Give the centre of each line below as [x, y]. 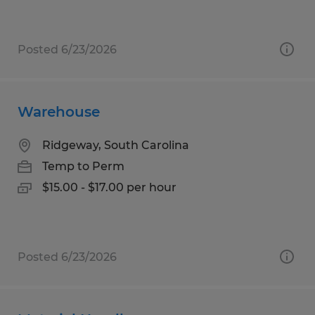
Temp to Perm [83, 166]
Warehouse [59, 111]
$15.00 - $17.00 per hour [109, 187]
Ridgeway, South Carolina [116, 145]
